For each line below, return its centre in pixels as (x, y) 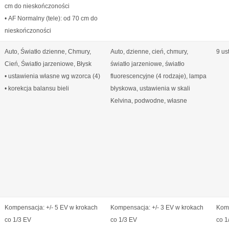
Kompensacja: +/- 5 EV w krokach (51, 208)
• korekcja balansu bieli (37, 88)
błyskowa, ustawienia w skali (150, 88)
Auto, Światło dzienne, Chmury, (48, 52)
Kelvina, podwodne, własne (149, 101)
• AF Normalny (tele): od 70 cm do (51, 18)
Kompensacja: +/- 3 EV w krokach (157, 208)
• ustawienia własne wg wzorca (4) (52, 76)
